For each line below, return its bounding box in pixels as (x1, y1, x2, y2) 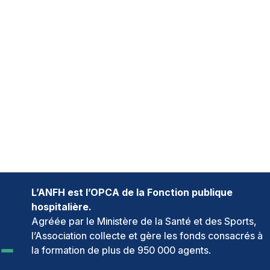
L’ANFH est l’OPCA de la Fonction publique (31, 186, 233, 198)
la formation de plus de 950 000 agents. (31, 243, 211, 256)
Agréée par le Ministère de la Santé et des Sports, (31, 215, 257, 227)
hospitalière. (31, 200, 92, 213)
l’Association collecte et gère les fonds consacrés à (31, 229, 263, 242)
